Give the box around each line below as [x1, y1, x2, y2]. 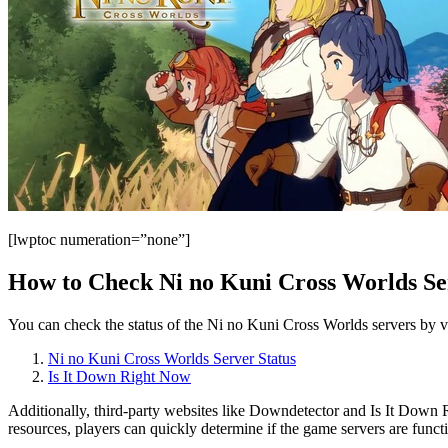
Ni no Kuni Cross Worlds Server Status [48, 349, 296, 367]
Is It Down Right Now [48, 367, 191, 385]
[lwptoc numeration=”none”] [8, 230, 190, 248]
